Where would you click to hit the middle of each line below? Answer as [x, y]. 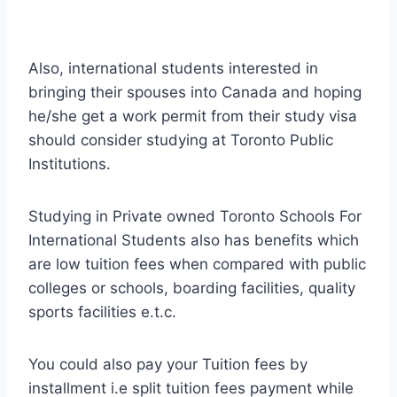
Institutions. [70, 164]
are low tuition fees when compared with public [197, 265]
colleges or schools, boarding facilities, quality [192, 288]
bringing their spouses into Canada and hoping [195, 93]
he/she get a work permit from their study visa [193, 117]
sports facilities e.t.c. [102, 312]
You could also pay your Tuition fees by [168, 365]
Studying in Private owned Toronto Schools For [195, 217]
